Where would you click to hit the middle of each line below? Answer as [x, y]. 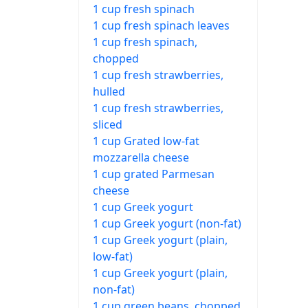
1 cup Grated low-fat [146, 141]
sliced [108, 124]
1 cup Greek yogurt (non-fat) [167, 223]
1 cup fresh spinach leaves [161, 25]
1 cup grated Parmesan [154, 174]
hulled [109, 91]
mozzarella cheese [141, 157]
